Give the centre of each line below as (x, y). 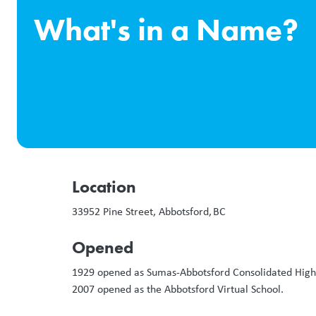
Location (104, 186)
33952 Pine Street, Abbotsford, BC (150, 211)
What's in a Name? (166, 29)
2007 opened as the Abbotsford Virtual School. (178, 288)
